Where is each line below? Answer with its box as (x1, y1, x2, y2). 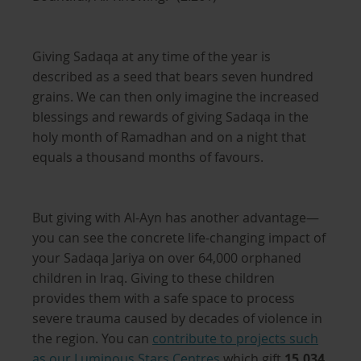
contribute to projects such (152, 330, 318, 347)
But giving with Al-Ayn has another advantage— (32, 209, 319, 226)
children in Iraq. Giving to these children (32, 269, 275, 287)
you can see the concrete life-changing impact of (32, 229, 326, 247)
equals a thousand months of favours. (32, 148, 263, 166)
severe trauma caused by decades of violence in (32, 309, 322, 327)
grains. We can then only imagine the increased (32, 88, 319, 106)
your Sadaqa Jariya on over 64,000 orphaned (32, 249, 301, 267)
